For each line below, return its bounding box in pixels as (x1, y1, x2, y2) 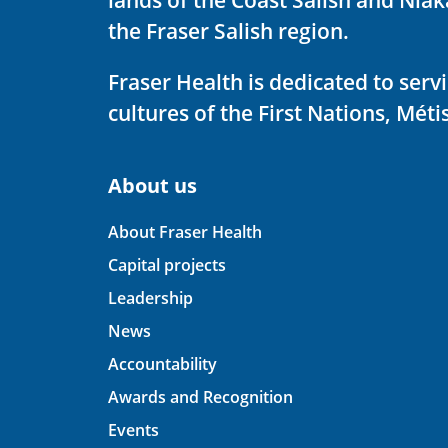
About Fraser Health (108, 220, 262, 243)
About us (108, 171, 197, 199)
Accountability (108, 352, 217, 375)
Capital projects (108, 253, 226, 276)
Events (108, 418, 159, 441)
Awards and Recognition (108, 385, 293, 408)
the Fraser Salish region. (108, 16, 349, 45)
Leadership (108, 286, 193, 309)
